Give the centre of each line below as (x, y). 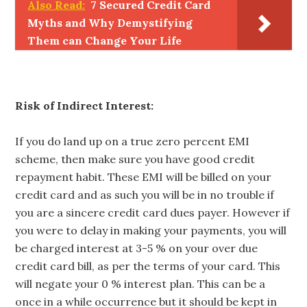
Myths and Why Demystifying (110, 23)
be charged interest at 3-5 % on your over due (137, 248)
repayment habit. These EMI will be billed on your (144, 177)
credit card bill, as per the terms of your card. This (148, 266)
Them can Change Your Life (105, 40)
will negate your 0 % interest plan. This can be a (140, 284)
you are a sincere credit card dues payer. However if (153, 212)
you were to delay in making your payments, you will (151, 230)
